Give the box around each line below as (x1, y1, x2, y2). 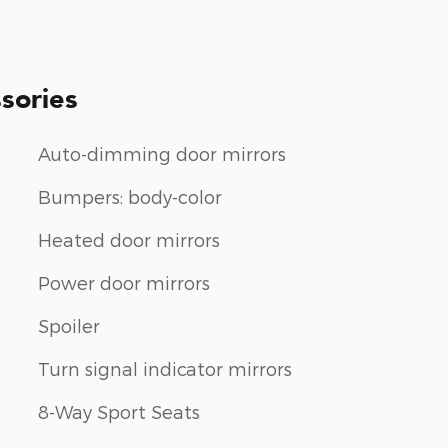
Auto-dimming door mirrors (38, 142, 286, 164)
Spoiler (38, 314, 100, 336)
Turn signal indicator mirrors (38, 357, 292, 379)
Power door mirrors (38, 271, 210, 293)
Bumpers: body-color (38, 185, 222, 207)
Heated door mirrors (38, 228, 220, 250)
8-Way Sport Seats (38, 400, 200, 422)
